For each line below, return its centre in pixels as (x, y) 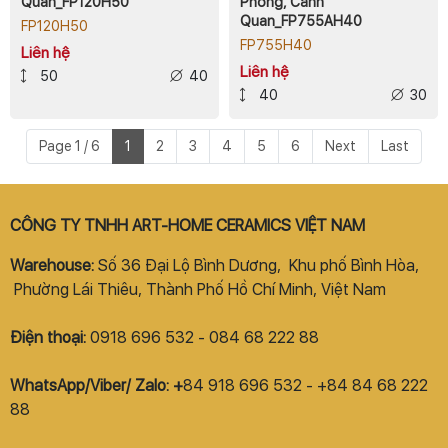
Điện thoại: (50, 337)
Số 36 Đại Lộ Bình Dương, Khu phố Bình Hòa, (258, 265)
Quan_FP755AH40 (301, 20)
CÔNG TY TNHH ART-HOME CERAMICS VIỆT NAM (187, 225)
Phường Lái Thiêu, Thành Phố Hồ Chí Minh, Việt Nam (198, 289)
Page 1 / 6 (69, 145)
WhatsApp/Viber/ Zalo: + (96, 385)
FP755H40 (276, 44)
